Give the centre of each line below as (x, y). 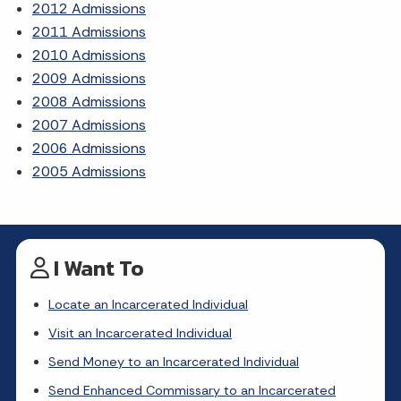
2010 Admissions (89, 55)
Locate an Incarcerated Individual (148, 304)
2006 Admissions (89, 148)
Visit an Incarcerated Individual (140, 333)
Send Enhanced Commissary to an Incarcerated (192, 390)
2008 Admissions (89, 102)
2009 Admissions (89, 78)
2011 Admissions (89, 32)
